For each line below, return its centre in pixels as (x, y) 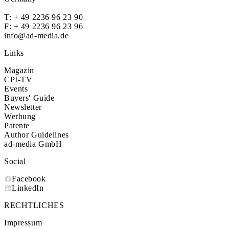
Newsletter (23, 107)
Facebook (29, 179)
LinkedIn (28, 188)
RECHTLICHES (34, 205)
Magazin (19, 70)
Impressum (23, 223)
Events (16, 89)
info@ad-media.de (37, 36)
